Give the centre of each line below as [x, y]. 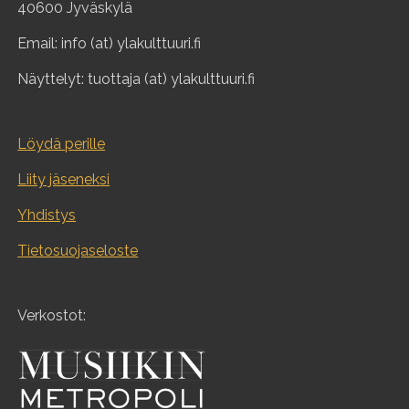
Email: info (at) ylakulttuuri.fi [110, 43]
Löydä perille [62, 143]
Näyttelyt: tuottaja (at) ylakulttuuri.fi [136, 79]
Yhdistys [47, 215]
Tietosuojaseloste [78, 250]
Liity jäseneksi [64, 179]
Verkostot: [52, 315]
